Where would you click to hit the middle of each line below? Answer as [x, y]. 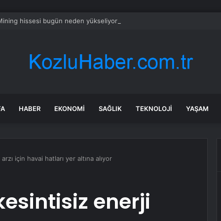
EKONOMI [70, 109]
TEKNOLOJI [154, 109]
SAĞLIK [110, 109]
